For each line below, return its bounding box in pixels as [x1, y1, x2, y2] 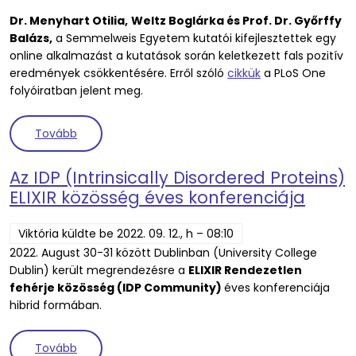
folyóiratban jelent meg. [10, 83, 143, 99]
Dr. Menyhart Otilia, [10, 13, 128, 29]
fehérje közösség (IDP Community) [10, 280, 224, 296]
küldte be [59, 226, 117, 242]
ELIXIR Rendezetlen [188, 262, 302, 279]
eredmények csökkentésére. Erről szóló [10, 65, 227, 82]
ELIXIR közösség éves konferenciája [10, 186, 305, 210]
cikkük [227, 65, 261, 82]
